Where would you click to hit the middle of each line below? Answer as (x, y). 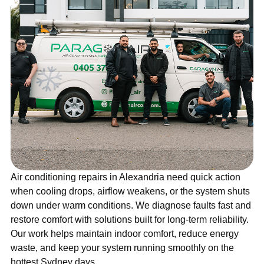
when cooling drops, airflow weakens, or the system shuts (130, 192)
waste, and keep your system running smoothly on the (122, 248)
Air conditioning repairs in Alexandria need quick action (126, 177)
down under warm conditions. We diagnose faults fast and (131, 206)
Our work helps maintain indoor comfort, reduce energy (125, 234)
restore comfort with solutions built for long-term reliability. (130, 220)
